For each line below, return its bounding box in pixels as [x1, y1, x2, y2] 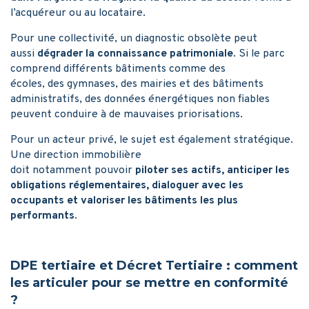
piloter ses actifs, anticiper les [135, 163, 290, 177]
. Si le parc [233, 46, 285, 61]
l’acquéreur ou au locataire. [10, 6, 146, 20]
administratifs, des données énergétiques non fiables [10, 92, 270, 106]
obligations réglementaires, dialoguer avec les [10, 178, 243, 192]
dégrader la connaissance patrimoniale [37, 46, 233, 61]
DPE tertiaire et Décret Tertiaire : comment [10, 257, 298, 273]
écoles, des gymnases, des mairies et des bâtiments [10, 77, 263, 91]
